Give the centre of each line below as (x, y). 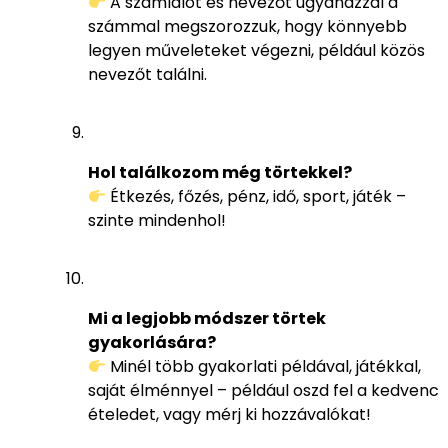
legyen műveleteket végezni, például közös (256, 50)
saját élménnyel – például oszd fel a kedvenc (263, 390)
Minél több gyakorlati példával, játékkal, (264, 366)
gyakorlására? (152, 342)
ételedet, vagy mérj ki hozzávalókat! (229, 414)
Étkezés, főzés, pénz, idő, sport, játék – (256, 196)
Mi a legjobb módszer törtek (207, 318)
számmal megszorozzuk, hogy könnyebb (247, 26)
